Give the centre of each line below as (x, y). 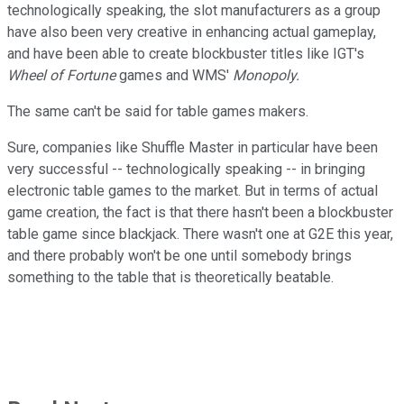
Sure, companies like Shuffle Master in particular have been (193, 147)
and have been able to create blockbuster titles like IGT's (186, 53)
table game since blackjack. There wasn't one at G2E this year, (200, 234)
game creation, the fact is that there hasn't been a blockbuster (200, 212)
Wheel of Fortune (61, 75)
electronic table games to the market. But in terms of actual (193, 190)
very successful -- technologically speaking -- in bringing (186, 169)
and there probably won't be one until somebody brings (179, 255)
